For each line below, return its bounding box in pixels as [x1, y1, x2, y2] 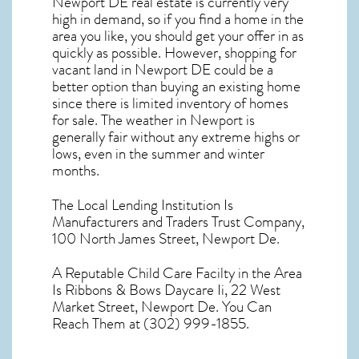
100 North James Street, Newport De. [52, 228, 280, 251]
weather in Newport [126, 109, 243, 132]
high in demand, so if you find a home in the [52, 8, 304, 31]
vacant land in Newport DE [52, 58, 211, 82]
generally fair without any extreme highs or [52, 126, 300, 149]
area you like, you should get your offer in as [52, 25, 304, 48]
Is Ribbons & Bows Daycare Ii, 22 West [52, 279, 280, 302]
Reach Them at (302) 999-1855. [52, 313, 249, 336]
